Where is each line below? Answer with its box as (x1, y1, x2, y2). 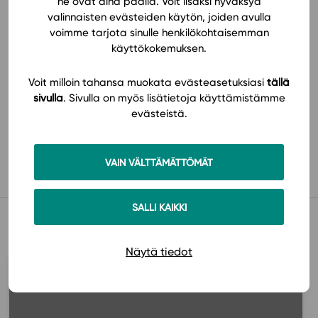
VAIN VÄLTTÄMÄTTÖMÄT (105, 156, 213, 169)
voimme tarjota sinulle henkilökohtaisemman (49, 26, 269, 39)
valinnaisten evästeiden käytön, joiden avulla (47, 10, 271, 23)
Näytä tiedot (126, 245, 192, 259)
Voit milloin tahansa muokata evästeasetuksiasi (28, 76, 267, 89)
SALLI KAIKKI (131, 201, 187, 214)
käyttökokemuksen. (111, 41, 207, 55)
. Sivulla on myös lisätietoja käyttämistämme (62, 92, 285, 105)
